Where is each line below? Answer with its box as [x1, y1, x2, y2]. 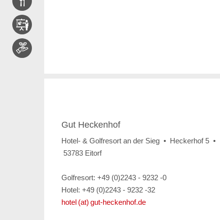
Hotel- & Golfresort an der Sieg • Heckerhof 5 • [61, 137, 216, 145]
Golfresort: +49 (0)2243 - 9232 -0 [61, 173, 166, 182]
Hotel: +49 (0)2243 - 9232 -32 [61, 186, 155, 194]
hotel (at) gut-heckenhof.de [61, 198, 146, 207]
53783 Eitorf [61, 149, 102, 158]
